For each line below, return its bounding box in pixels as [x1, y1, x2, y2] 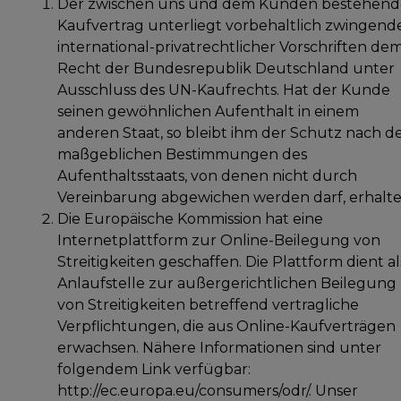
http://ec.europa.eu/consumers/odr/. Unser [57, 381, 358, 399]
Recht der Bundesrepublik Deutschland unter [57, 59, 395, 77]
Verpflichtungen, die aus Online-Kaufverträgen [57, 317, 396, 335]
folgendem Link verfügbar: [57, 360, 251, 378]
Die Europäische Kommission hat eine [57, 209, 323, 227]
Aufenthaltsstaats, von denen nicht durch [57, 166, 357, 184]
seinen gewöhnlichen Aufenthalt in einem [57, 102, 359, 120]
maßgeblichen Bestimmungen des [57, 145, 307, 163]
